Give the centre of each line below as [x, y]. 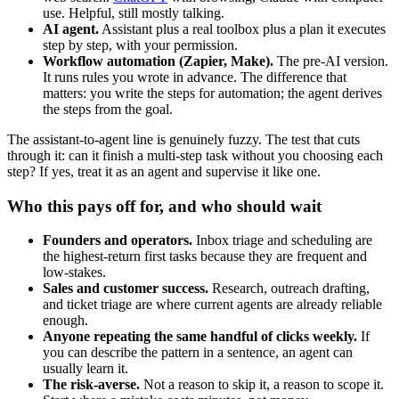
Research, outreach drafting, [289, 289]
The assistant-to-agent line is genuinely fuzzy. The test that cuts [183, 139]
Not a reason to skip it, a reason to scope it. [262, 385]
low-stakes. [74, 273]
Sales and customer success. [126, 289]
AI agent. [71, 28]
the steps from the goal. [108, 109]
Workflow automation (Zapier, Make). [158, 61]
